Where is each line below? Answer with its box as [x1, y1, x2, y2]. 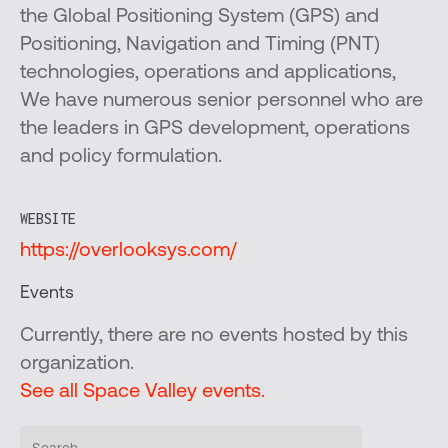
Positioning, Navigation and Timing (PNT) [20, 35, 380, 55]
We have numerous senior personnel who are [20, 91, 423, 111]
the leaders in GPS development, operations [20, 119, 410, 139]
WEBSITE [20, 210, 76, 227]
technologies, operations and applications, [20, 63, 396, 83]
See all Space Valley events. [20, 382, 265, 402]
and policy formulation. [20, 147, 222, 167]
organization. [20, 354, 134, 374]
